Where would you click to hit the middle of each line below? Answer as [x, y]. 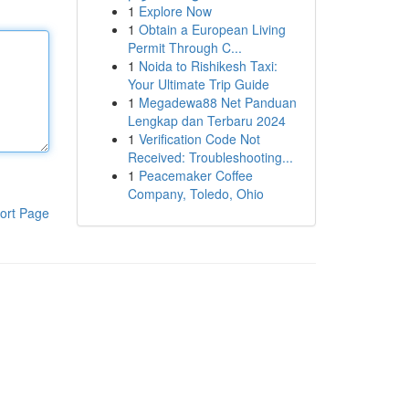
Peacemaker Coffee [195, 175]
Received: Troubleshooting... [210, 157]
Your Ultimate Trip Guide [198, 84]
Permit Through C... [184, 47]
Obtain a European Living [212, 29]
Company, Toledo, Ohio [195, 194]
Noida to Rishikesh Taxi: [208, 66]
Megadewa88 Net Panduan [217, 102]
